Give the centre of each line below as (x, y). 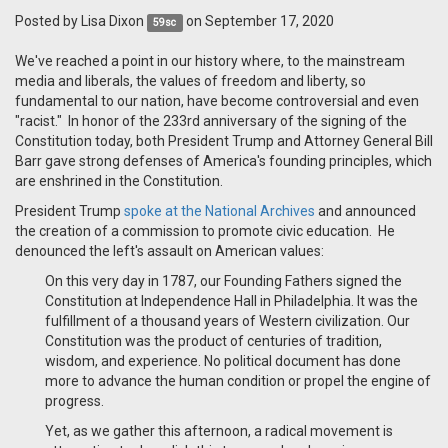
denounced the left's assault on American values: (169, 251)
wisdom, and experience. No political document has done (223, 361)
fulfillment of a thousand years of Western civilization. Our (227, 321)
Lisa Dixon (112, 21)
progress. (74, 401)
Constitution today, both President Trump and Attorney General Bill (224, 141)
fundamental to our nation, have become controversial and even (217, 101)
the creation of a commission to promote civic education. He (205, 231)
